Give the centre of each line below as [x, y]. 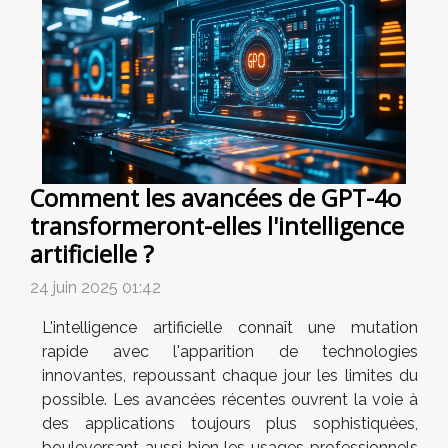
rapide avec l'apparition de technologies [230, 352]
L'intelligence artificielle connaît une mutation [230, 328]
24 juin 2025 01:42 [95, 288]
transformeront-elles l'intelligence [217, 226]
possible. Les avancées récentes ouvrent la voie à [230, 400]
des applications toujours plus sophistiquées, [230, 424]
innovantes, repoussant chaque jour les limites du [230, 376]
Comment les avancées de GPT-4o [215, 198]
